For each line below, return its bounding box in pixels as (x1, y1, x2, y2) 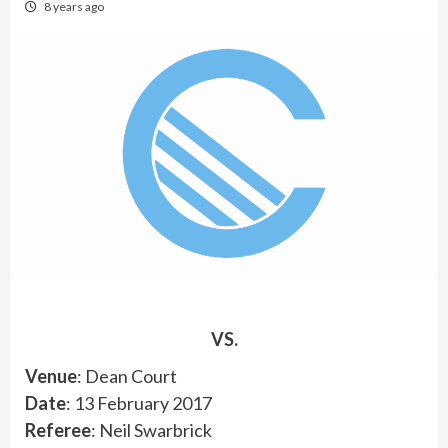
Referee (25, 418, 91, 441)
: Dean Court (77, 364, 177, 387)
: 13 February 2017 (66, 391, 212, 414)
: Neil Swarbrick (91, 418, 212, 441)
